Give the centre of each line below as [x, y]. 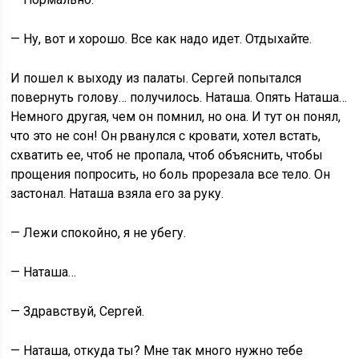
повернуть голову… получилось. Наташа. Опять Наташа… [179, 97]
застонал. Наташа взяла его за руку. [117, 194]
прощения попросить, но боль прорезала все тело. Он [171, 174]
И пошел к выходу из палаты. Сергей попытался [156, 78]
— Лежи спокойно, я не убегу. [99, 233]
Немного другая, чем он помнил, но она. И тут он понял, [176, 117]
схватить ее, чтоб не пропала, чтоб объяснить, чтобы [167, 155]
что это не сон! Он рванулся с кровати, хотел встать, [166, 136]
